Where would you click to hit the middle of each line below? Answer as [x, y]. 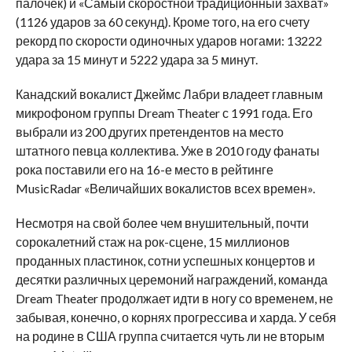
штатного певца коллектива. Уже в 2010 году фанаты [167, 150]
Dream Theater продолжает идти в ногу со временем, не [174, 298]
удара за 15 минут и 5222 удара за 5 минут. [136, 59]
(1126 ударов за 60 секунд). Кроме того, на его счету [162, 21]
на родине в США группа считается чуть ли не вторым [170, 335]
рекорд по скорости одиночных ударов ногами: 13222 [169, 40]
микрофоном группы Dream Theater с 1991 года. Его [164, 112]
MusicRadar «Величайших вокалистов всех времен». [165, 188]
